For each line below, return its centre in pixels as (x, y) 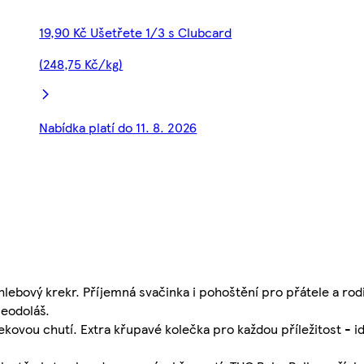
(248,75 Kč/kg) (81, 64)
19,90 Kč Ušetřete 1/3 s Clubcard (136, 32)
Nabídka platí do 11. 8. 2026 (118, 128)
